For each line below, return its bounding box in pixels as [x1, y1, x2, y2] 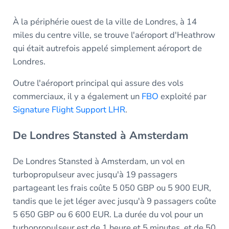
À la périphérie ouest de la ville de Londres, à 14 [12, 15, 197, 28]
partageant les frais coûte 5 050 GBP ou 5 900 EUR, [12, 181, 211, 194]
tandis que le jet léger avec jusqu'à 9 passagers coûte [12, 195, 216, 207]
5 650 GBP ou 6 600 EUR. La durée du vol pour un [12, 208, 203, 220]
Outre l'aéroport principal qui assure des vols [12, 77, 184, 89]
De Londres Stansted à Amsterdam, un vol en [12, 155, 185, 167]
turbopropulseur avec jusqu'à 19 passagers [12, 168, 177, 180]
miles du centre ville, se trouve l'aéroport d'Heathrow [12, 29, 215, 41]
